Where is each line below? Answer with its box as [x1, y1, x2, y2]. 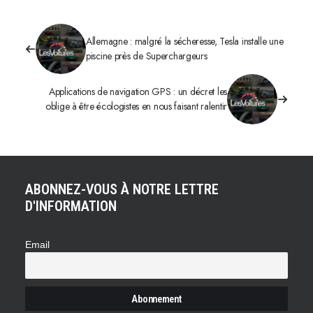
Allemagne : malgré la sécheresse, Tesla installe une [86, 34, 284, 48]
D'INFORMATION [25, 198, 117, 214]
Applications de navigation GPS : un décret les [48, 85, 227, 99]
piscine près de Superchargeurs [86, 49, 208, 63]
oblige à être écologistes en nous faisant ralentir [45, 99, 227, 113]
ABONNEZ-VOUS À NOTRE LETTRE [25, 181, 219, 198]
